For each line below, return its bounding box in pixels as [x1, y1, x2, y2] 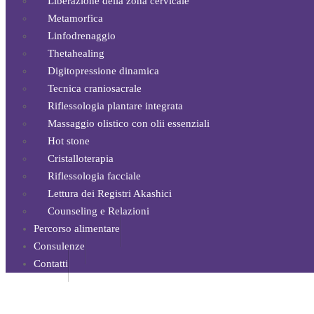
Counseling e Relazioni [48, 205, 149, 217]
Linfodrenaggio [48, 29, 116, 41]
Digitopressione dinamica [48, 64, 159, 76]
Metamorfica [48, 12, 103, 24]
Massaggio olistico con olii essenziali [48, 117, 210, 129]
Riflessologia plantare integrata [48, 100, 183, 111]
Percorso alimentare [34, 222, 120, 234]
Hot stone [48, 135, 90, 146]
